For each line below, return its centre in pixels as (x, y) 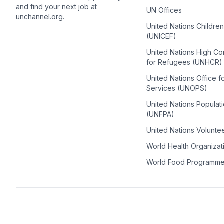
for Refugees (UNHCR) (184, 62)
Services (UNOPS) (177, 88)
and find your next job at (56, 7)
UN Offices (164, 10)
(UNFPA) (160, 114)
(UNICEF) (161, 36)
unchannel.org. (40, 17)
